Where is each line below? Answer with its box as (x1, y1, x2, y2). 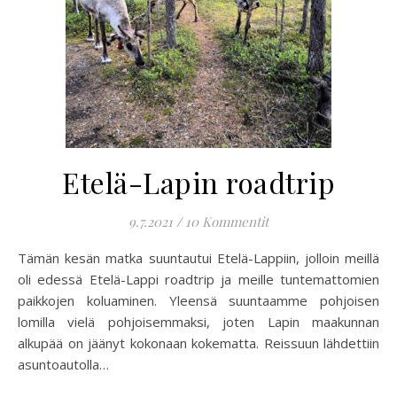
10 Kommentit (185, 213, 269, 230)
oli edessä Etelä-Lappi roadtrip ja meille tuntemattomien (18, 270, 379, 288)
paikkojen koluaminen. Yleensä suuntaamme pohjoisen (18, 292, 379, 309)
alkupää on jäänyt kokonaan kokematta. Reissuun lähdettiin (18, 334, 379, 352)
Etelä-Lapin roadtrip (62, 163, 335, 201)
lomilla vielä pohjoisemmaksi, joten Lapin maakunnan (18, 313, 379, 331)
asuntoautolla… (18, 355, 109, 373)
